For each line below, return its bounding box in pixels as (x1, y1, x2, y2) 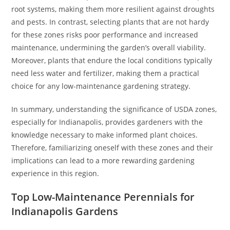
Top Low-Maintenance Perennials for (11, 190, 195, 204)
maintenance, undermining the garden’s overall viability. (11, 43, 206, 53)
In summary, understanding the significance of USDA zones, (11, 104, 217, 114)
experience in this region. (11, 168, 100, 179)
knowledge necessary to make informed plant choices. (11, 130, 198, 140)
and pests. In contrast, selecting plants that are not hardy (11, 17, 209, 27)
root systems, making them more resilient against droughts (11, 4, 215, 14)
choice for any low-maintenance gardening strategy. (11, 81, 191, 91)
